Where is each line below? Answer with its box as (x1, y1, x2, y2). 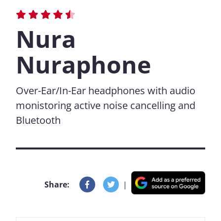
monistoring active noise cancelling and (16, 99, 195, 112)
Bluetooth (16, 113, 61, 127)
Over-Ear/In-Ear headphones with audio (16, 84, 195, 97)
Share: (44, 179, 70, 190)
